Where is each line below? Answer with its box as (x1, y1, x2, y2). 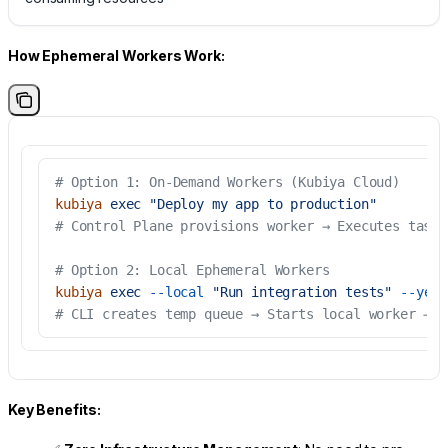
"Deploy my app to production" (141, 196, 377, 213)
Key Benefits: (8, 400, 101, 418)
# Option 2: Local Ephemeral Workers (55, 262, 330, 279)
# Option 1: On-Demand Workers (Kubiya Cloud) (55, 174, 400, 191)
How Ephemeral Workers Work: (8, 46, 225, 64)
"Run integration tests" (203, 284, 393, 301)
